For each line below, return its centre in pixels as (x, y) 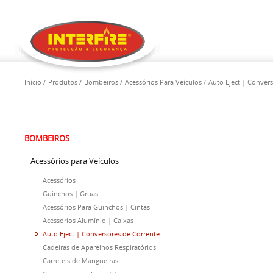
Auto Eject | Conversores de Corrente (101, 234)
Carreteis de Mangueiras (80, 261)
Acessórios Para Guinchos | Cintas (96, 207)
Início (33, 82)
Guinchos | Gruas (70, 193)
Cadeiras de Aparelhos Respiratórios (99, 247)
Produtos (63, 82)
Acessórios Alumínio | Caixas (88, 220)
